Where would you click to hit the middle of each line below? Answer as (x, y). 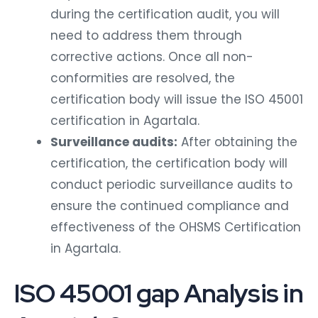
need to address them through (146, 32)
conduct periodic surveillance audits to (171, 181)
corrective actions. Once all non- (152, 53)
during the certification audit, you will (165, 10)
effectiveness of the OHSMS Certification (176, 223)
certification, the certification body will (169, 159)
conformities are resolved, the (143, 74)
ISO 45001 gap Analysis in (159, 290)
